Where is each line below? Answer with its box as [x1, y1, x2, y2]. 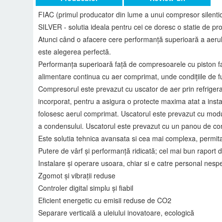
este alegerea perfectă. [38, 46, 111, 56]
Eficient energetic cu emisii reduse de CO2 [38, 195, 172, 205]
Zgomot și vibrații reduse [38, 170, 116, 180]
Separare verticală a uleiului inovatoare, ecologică [38, 207, 195, 218]
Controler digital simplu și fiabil [38, 182, 134, 193]
